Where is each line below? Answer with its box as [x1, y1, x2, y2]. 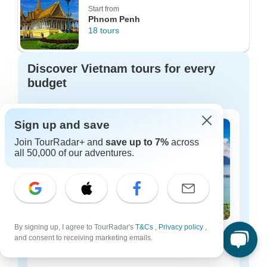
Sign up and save [14, 119, 110, 131]
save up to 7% [105, 137, 169, 147]
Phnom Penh [88, 14, 140, 24]
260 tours [42, 250, 77, 259]
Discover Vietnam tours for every [27, 62, 215, 75]
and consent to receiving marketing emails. [14, 234, 153, 242]
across [169, 137, 199, 147]
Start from [88, 5, 119, 13]
